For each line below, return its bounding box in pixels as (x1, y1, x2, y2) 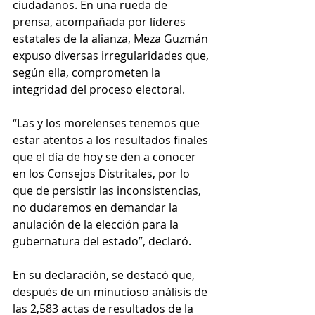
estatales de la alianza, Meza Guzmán (13, 31, 211, 47)
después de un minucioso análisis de (13, 284, 210, 300)
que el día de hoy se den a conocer (13, 149, 199, 165)
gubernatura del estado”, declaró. (13, 233, 191, 250)
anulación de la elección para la (13, 217, 181, 233)
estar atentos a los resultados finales (13, 132, 211, 148)
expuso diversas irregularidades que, (13, 48, 212, 64)
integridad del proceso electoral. (13, 82, 185, 98)
